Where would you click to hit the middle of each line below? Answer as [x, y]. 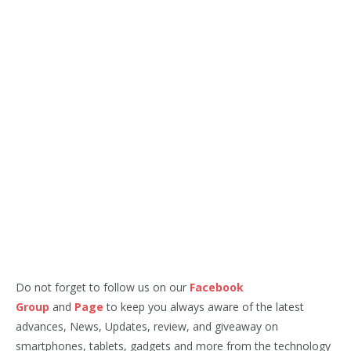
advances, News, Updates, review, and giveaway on [147, 326]
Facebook [217, 287]
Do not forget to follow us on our [103, 287]
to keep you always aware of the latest [204, 306]
